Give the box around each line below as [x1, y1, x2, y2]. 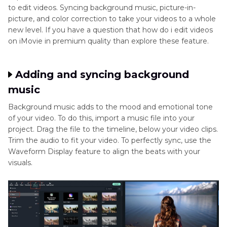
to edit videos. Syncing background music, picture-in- [8, 3, 196, 12]
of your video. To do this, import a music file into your [8, 113, 195, 123]
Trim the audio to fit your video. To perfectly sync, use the [8, 135, 211, 145]
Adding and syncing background [15, 68, 189, 81]
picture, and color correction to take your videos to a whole [8, 14, 216, 23]
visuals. [8, 158, 32, 167]
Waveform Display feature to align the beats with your [8, 146, 200, 156]
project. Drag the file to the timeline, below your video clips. [8, 124, 218, 134]
